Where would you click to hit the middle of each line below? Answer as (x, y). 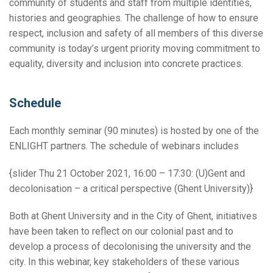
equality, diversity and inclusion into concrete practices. (126, 64)
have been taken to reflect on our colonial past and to (121, 232)
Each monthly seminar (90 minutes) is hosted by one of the (134, 131)
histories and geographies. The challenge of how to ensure (134, 18)
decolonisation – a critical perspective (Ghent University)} (131, 189)
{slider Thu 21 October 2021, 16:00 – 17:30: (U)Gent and (127, 174)
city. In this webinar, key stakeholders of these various (124, 262)
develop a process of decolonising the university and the (130, 247)
